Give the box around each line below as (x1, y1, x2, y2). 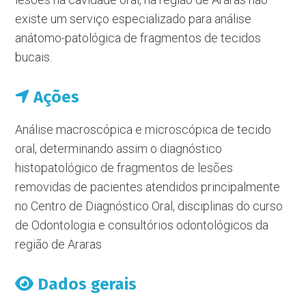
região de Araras (15, 237, 102, 251)
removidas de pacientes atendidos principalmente (15, 180, 281, 194)
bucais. (15, 50, 53, 64)
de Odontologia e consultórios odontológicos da (15, 218, 269, 232)
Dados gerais (33, 275, 137, 294)
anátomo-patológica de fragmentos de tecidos (15, 31, 262, 45)
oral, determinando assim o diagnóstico (15, 141, 223, 156)
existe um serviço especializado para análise (15, 12, 252, 26)
